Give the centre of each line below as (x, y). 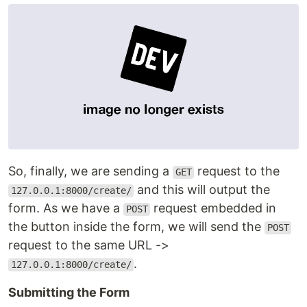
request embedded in (213, 208)
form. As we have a (66, 208)
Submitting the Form (69, 293)
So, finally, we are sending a (90, 171)
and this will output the (202, 190)
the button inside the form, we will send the (136, 227)
